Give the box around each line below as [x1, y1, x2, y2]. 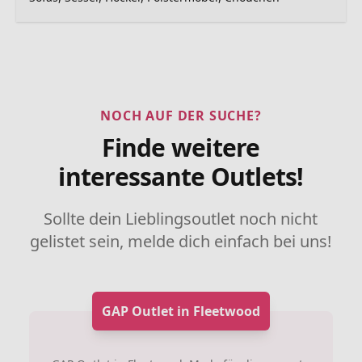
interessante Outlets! [58, 159, 304, 193]
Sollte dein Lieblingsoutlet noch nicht [44, 207, 318, 229]
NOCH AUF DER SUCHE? [100, 106, 262, 124]
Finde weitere [102, 130, 260, 164]
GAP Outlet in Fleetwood [101, 301, 260, 320]
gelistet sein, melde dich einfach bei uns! [30, 229, 332, 252]
